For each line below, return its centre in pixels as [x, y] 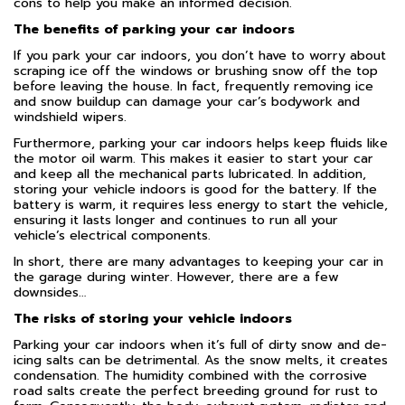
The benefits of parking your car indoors [154, 29]
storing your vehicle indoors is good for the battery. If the [195, 189]
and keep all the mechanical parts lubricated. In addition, [190, 174]
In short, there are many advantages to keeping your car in [198, 261]
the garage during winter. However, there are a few [176, 277]
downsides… [50, 292]
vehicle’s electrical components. [112, 235]
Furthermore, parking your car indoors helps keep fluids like [201, 143]
